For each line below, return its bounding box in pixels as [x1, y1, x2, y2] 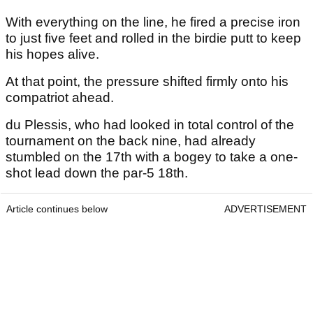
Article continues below [6, 203, 108, 215]
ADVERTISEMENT [224, 203, 307, 215]
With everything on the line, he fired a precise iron [6, 15, 300, 30]
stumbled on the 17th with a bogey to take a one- [6, 150, 298, 165]
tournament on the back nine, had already [6, 133, 256, 149]
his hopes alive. [6, 47, 103, 62]
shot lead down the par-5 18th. [6, 166, 191, 181]
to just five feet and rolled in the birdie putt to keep [6, 31, 301, 46]
